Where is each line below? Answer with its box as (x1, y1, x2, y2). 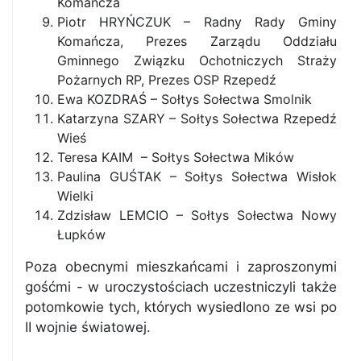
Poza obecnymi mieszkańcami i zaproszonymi (25, 259, 337, 275)
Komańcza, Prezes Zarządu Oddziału (57, 33, 337, 49)
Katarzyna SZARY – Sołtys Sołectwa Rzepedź (57, 110, 337, 127)
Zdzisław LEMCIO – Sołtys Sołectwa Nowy (57, 207, 337, 223)
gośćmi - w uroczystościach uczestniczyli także (25, 279, 337, 295)
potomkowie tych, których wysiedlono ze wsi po (25, 299, 337, 315)
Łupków (57, 226, 106, 243)
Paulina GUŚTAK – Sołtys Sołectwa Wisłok (57, 168, 337, 185)
